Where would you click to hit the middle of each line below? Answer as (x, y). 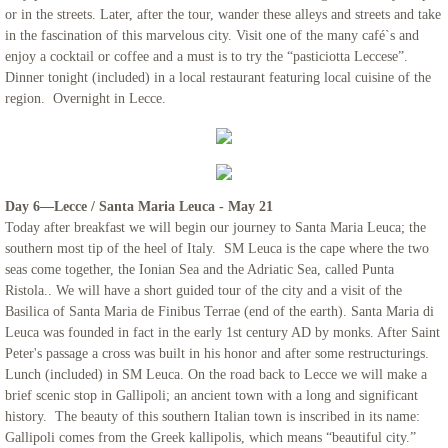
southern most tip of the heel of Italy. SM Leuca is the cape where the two (217, 248)
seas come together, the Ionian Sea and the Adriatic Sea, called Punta (199, 269)
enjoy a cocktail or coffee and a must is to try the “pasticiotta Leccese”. (208, 56)
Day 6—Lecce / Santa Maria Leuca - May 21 (195, 206)
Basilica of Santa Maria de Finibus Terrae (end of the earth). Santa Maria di (219, 311)
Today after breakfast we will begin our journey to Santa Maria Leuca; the (215, 227)
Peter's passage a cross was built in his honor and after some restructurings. (217, 353)
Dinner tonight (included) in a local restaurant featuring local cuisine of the (218, 77)
